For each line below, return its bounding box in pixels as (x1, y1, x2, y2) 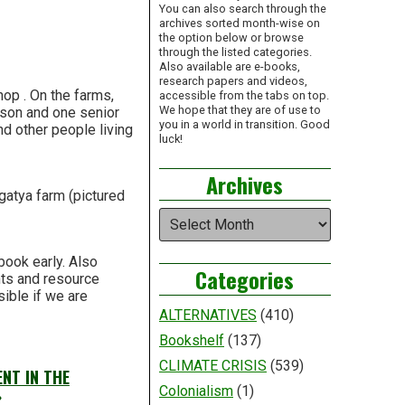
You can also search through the (158, 2, 326, 16)
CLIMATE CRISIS (158, 357, 267, 375)
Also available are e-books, (158, 60, 300, 74)
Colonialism (158, 382, 233, 400)
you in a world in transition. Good (158, 118, 330, 132)
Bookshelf (158, 332, 224, 350)
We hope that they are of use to (158, 103, 321, 118)
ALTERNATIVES (158, 306, 257, 325)
